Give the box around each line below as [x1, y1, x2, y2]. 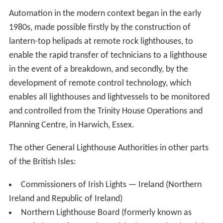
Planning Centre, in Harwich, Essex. [8, 120, 134, 130]
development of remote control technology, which [8, 78, 191, 88]
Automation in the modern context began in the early [8, 8, 201, 18]
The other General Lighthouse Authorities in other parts [8, 143, 209, 153]
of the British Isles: [8, 157, 76, 167]
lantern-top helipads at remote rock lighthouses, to [8, 36, 193, 46]
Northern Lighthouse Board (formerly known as [20, 208, 192, 218]
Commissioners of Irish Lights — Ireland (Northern [20, 180, 202, 190]
